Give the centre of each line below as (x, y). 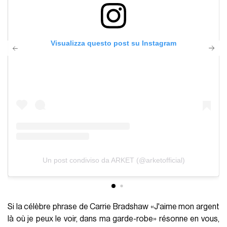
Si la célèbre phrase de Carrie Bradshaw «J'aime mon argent (113, 206)
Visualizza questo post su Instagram (114, 43)
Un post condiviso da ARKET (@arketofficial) (113, 160)
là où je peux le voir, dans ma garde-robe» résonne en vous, (113, 219)
